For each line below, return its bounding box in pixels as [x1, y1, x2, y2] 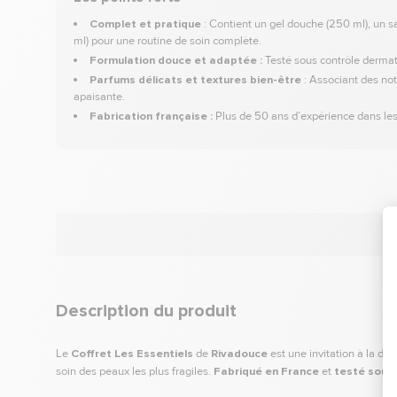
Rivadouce [211, 346, 268, 361]
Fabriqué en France [214, 363, 319, 378]
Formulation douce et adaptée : [89, 52, 262, 67]
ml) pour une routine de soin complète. [74, 33, 261, 48]
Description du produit [56, 300, 237, 322]
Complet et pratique [89, 16, 204, 31]
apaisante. [74, 89, 125, 104]
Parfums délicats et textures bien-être [89, 72, 304, 87]
